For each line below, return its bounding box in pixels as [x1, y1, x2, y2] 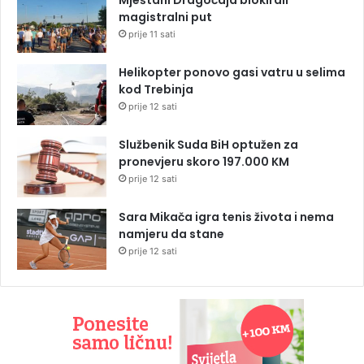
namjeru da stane [119, 225, 224, 242]
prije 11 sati [128, 28, 175, 40]
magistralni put [119, 8, 212, 25]
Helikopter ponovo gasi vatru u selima [119, 63, 345, 80]
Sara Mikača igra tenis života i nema [119, 208, 334, 225]
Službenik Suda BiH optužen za [119, 136, 298, 153]
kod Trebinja [119, 80, 193, 97]
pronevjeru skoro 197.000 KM [119, 153, 289, 170]
